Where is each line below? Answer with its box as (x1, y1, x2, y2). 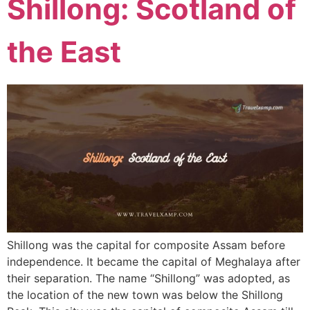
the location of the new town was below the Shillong (7, 287, 283, 302)
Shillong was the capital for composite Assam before (7, 237, 285, 252)
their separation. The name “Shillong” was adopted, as (7, 271, 290, 285)
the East (7, 34, 121, 69)
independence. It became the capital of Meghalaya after (7, 254, 300, 268)
